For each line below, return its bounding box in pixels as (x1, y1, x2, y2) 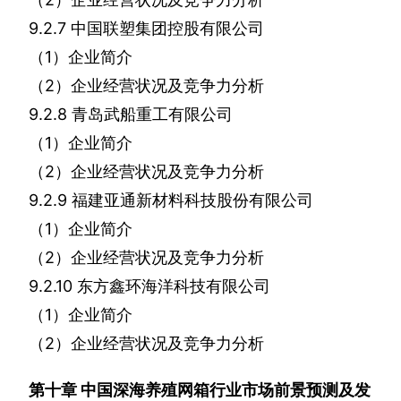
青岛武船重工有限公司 (72, 105, 233, 124)
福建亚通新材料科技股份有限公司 (72, 191, 313, 210)
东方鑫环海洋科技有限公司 (77, 277, 270, 296)
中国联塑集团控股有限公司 (71, 19, 264, 38)
